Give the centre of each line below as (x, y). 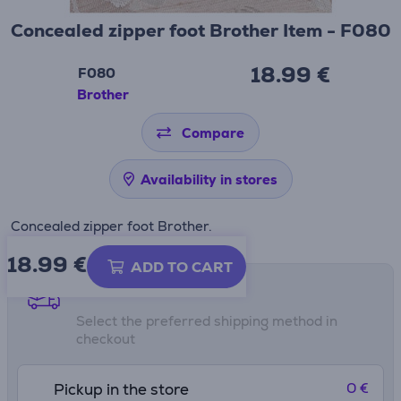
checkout (106, 339)
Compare (213, 133)
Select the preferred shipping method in (207, 321)
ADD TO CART (182, 267)
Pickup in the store (121, 389)
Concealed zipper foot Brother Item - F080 (200, 30)
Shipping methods (135, 286)
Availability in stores (209, 179)
